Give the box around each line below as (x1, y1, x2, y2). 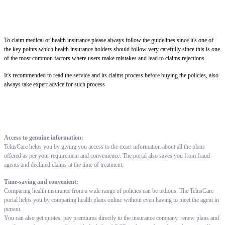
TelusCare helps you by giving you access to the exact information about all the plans (4, 143, 205, 150)
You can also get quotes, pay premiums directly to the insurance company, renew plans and (4, 214, 219, 221)
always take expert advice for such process (4, 80, 105, 88)
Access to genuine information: (4, 134, 83, 141)
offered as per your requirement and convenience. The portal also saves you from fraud (4, 152, 210, 159)
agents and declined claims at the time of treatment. (4, 161, 124, 168)
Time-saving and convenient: (4, 178, 78, 185)
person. (4, 205, 22, 212)
